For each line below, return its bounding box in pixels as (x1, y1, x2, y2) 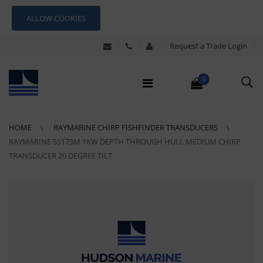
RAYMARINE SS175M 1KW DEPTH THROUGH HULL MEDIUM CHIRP (9, 136, 241, 147)
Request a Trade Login (170, 41, 247, 51)
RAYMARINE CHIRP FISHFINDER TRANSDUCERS (53, 122, 220, 133)
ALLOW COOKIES (26, 13, 86, 23)
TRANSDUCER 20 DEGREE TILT (9, 150, 112, 161)
